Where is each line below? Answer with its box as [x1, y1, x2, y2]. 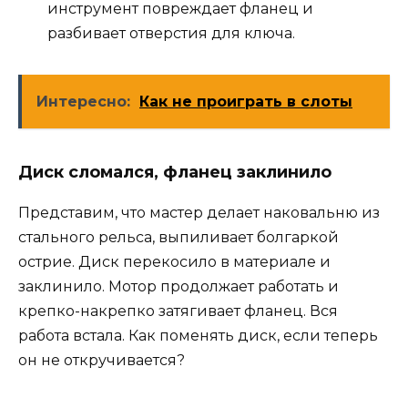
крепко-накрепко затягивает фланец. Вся [18, 301, 338, 320]
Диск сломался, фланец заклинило [18, 161, 331, 182]
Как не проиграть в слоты [139, 92, 352, 110]
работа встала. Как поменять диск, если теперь [18, 326, 378, 344]
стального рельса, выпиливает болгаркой [18, 228, 339, 246]
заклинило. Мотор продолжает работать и [18, 277, 339, 295]
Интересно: [36, 92, 130, 110]
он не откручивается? [18, 351, 185, 369]
